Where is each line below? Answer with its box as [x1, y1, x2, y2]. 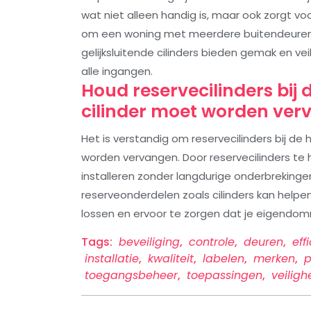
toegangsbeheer [85, 267, 178, 284]
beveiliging [119, 234, 180, 251]
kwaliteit [148, 251, 194, 267]
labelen [203, 251, 244, 267]
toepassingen [187, 267, 262, 284]
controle [189, 234, 235, 251]
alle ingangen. [81, 64, 153, 79]
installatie [85, 251, 139, 267]
